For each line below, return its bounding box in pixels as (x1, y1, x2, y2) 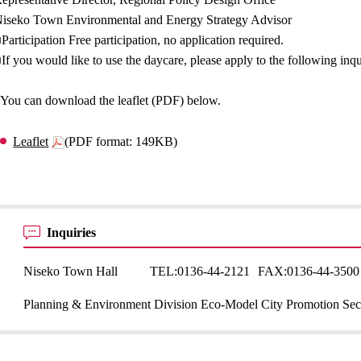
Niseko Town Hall (23, 264, 118, 278)
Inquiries (47, 226, 100, 239)
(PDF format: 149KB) (64, 135, 178, 148)
